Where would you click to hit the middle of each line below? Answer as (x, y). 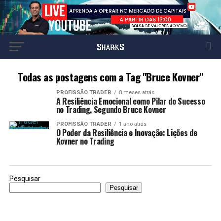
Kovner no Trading (85, 141)
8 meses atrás (136, 92)
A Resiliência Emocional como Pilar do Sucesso (130, 101)
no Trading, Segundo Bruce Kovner (111, 110)
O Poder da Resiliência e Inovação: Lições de (127, 133)
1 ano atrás (132, 124)
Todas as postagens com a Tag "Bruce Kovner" (110, 77)
